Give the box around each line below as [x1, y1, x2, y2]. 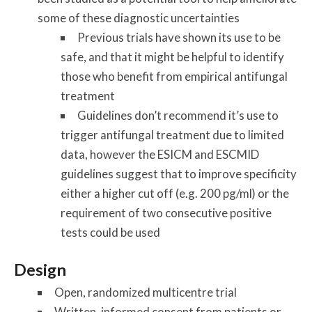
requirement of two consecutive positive [61, 205, 272, 221]
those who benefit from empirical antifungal [61, 69, 288, 84]
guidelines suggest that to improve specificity [61, 166, 297, 182]
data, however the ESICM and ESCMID [61, 147, 260, 162]
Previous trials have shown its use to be [77, 30, 281, 45]
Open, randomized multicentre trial [54, 285, 237, 300]
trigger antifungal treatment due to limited [61, 127, 285, 143]
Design [14, 260, 67, 280]
